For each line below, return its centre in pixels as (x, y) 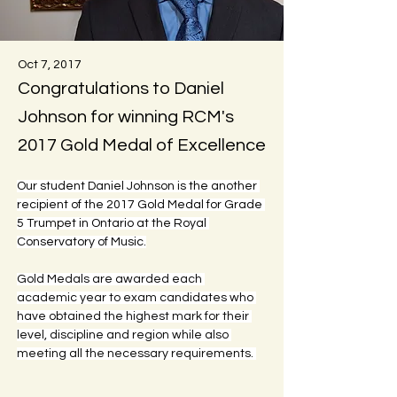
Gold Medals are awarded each (111, 279)
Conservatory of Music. (82, 242)
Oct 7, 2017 (50, 65)
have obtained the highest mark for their (134, 316)
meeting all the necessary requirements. (136, 354)
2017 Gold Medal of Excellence (142, 145)
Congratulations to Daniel (121, 89)
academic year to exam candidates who (136, 298)
